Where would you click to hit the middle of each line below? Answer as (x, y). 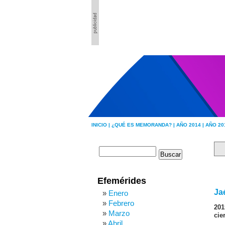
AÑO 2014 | (191, 125)
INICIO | (101, 125)
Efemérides (122, 181)
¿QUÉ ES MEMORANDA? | (144, 125)
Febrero (121, 203)
